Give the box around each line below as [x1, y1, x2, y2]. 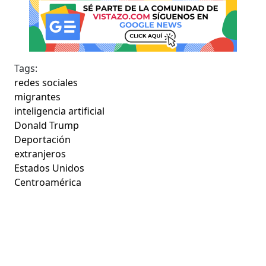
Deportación [14, 132, 71, 146]
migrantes [14, 90, 61, 103]
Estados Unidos [14, 161, 85, 175]
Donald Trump [14, 118, 80, 132]
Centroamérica [14, 175, 82, 189]
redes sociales [14, 75, 78, 89]
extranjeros [14, 147, 66, 160]
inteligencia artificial [14, 104, 105, 118]
